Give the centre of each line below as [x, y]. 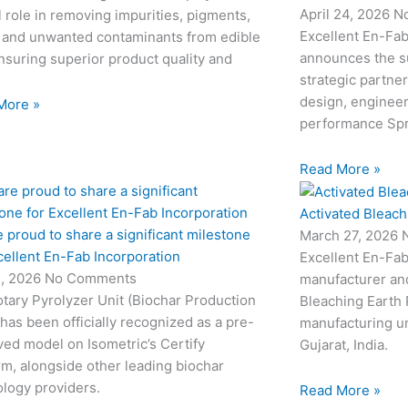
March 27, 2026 [350, 235]
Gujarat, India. [343, 344]
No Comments [91, 278]
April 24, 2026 [346, 14]
